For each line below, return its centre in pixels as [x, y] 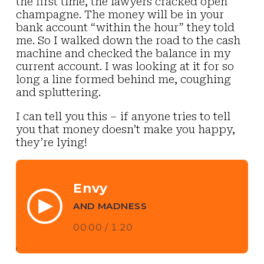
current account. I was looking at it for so [125, 67]
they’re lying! [52, 142]
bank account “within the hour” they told [126, 28]
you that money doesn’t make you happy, [126, 129]
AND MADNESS [110, 206]
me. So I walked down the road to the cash [128, 41]
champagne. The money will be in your [120, 15]
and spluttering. [59, 93]
